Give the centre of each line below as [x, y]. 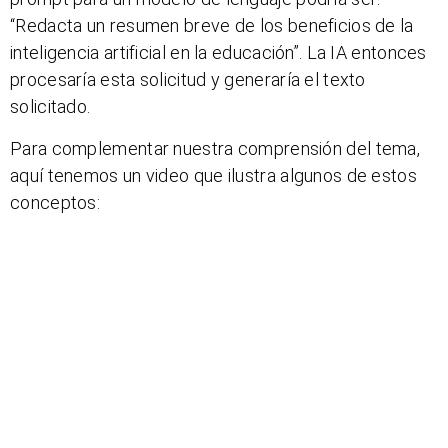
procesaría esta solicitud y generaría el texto [188, 80]
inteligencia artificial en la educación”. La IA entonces [218, 53]
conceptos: [55, 202]
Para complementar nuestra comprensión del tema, [215, 148]
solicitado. [50, 107]
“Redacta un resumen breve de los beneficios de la [212, 26]
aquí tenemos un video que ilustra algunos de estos [213, 175]
